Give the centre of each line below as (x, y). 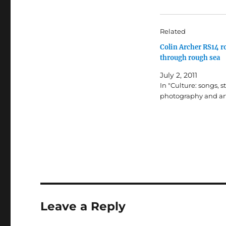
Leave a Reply (83, 206)
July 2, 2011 (178, 75)
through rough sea (190, 58)
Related (173, 31)
